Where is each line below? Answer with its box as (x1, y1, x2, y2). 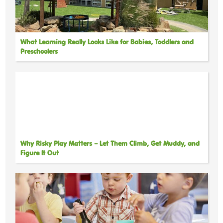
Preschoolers (20, 47, 58, 56)
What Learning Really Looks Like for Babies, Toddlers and (20, 37, 194, 46)
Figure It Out (20, 148, 59, 157)
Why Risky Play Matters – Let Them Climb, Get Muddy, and (20, 139, 200, 148)
